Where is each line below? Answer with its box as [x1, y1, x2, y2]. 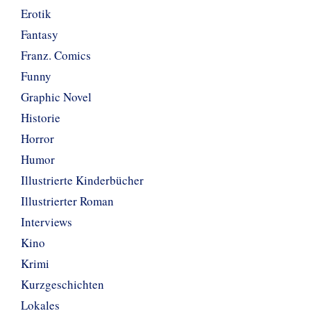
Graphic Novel [21, 88, 92, 105]
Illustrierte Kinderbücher [21, 171, 144, 188]
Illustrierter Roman [21, 192, 114, 209]
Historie [21, 109, 60, 126]
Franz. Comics [21, 47, 91, 63]
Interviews [21, 213, 72, 230]
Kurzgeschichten [21, 276, 104, 292]
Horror [21, 130, 54, 146]
